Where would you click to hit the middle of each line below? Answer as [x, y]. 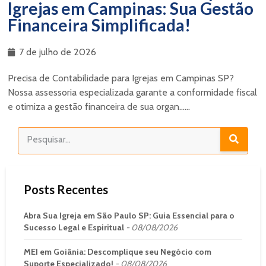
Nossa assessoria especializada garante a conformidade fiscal [132, 92]
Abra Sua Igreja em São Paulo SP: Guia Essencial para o [129, 215]
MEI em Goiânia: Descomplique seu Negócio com [118, 251]
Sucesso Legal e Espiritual [74, 227]
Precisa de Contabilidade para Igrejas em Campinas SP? [121, 78]
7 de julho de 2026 [58, 52]
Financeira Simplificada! [99, 25]
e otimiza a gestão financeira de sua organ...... [99, 106]
